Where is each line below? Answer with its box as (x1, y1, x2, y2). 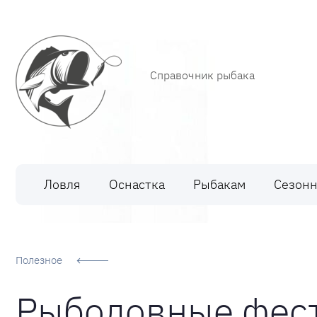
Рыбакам (193, 176, 246, 192)
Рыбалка (16, 74, 63, 90)
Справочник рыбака (150, 68, 255, 82)
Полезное (16, 253, 62, 267)
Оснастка (109, 176, 165, 192)
